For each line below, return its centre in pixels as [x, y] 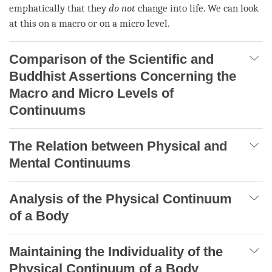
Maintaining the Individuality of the [116, 251]
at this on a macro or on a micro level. [90, 23]
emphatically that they [59, 8]
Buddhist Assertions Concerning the [123, 76]
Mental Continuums [70, 163]
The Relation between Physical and [118, 146]
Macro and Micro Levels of [91, 93]
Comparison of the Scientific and [111, 59]
